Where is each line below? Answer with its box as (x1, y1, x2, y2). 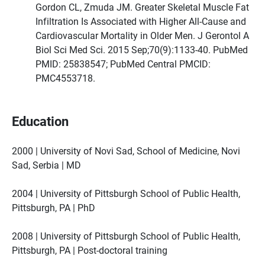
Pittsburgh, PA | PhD (12, 201, 95, 214)
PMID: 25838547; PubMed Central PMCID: (35, 57, 211, 70)
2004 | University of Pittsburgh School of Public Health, (12, 187, 240, 199)
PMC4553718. (35, 72, 95, 84)
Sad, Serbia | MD (12, 159, 81, 171)
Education (12, 112, 69, 130)
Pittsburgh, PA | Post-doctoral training (12, 244, 167, 256)
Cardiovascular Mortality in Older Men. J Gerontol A (35, 29, 249, 41)
